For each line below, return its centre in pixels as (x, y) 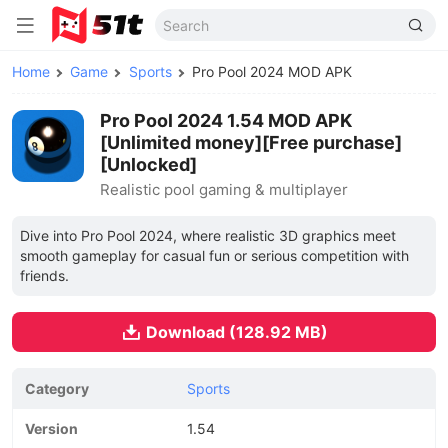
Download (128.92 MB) (236, 332)
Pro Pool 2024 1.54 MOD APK (226, 120)
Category (57, 388)
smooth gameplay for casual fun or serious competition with (214, 255)
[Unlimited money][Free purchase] (251, 142)
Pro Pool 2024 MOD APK (271, 71)
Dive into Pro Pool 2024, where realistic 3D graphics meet (208, 235)
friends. (44, 275)
